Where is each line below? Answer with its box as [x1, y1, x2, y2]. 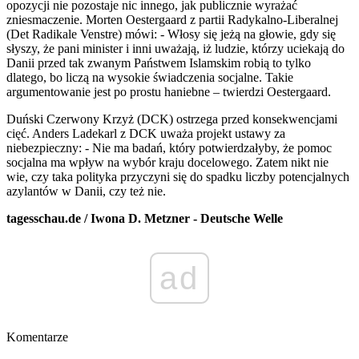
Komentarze [6, 330, 68, 345]
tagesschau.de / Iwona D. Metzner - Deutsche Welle [6, 212, 283, 226]
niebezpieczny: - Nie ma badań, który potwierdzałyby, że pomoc [6, 141, 332, 155]
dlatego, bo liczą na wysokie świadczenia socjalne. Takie [6, 71, 293, 85]
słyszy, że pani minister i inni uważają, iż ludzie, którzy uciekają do [6, 42, 345, 56]
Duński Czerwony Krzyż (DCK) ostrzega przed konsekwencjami [6, 112, 337, 127]
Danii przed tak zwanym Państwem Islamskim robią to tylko [6, 56, 311, 71]
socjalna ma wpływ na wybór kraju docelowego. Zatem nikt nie [6, 155, 329, 170]
